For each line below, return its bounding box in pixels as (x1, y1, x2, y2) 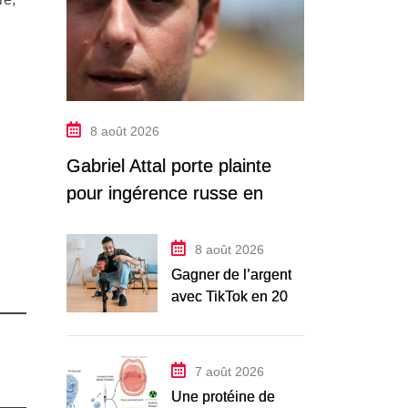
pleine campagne (66, 210, 204, 231)
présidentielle (66, 238, 172, 259)
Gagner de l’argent (171, 266, 291, 282)
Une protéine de (171, 388, 275, 404)
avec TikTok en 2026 (171, 288, 304, 304)
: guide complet (171, 310, 270, 326)
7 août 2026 (195, 363, 264, 379)
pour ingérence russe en (66, 183, 263, 204)
